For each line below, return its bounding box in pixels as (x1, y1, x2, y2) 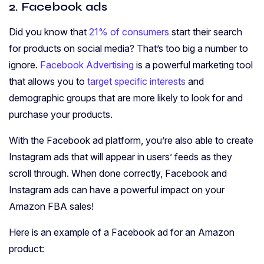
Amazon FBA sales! (9, 200, 94, 213)
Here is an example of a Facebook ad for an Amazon (9, 226, 235, 239)
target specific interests (87, 75, 186, 88)
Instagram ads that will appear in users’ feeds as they (9, 151, 232, 163)
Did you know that (9, 26, 89, 38)
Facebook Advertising (40, 59, 134, 71)
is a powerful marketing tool (134, 59, 253, 71)
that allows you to (9, 75, 87, 88)
